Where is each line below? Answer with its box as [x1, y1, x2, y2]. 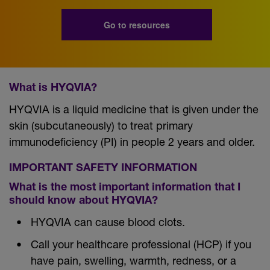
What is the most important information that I [9, 182, 240, 193]
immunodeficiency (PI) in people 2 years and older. [9, 134, 255, 148]
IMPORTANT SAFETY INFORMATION [9, 163, 197, 174]
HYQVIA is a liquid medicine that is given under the [9, 102, 259, 116]
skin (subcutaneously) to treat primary [9, 118, 193, 132]
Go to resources [104, 18, 170, 31]
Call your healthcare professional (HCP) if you [31, 237, 251, 251]
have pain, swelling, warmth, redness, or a [31, 253, 236, 267]
